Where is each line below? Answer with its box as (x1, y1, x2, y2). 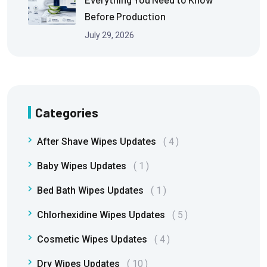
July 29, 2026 (85, 30, 134, 41)
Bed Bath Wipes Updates (37, 185, 144, 197)
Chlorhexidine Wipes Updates (37, 209, 165, 221)
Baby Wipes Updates (37, 160, 126, 172)
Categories (35, 105, 98, 120)
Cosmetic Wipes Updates (37, 234, 147, 246)
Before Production (85, 10, 166, 23)
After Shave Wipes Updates (37, 136, 156, 148)
